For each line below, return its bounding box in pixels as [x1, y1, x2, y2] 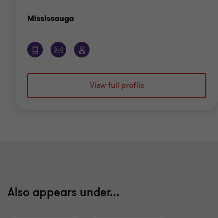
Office [73, 13, 99, 23]
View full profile [90, 80, 144, 91]
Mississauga [27, 13, 74, 24]
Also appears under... [8, 185, 120, 200]
